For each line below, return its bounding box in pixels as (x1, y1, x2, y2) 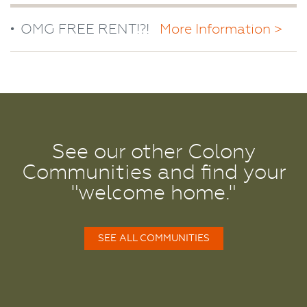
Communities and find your (21, 160, 286, 184)
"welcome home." (71, 180, 236, 205)
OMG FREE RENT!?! (21, 21, 149, 38)
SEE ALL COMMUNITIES (97, 232, 210, 245)
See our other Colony (51, 139, 256, 164)
